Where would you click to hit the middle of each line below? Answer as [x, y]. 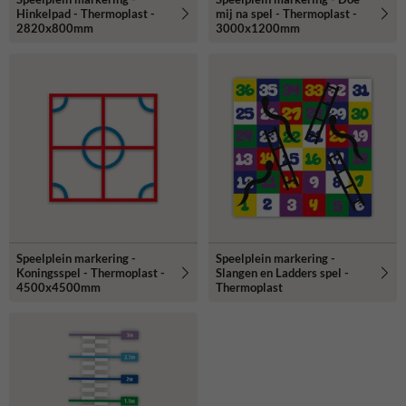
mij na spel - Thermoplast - [286, 13]
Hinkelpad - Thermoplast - [86, 13]
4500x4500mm [58, 287]
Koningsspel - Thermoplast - [91, 272]
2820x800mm [55, 28]
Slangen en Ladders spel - [282, 272]
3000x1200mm [258, 28]
